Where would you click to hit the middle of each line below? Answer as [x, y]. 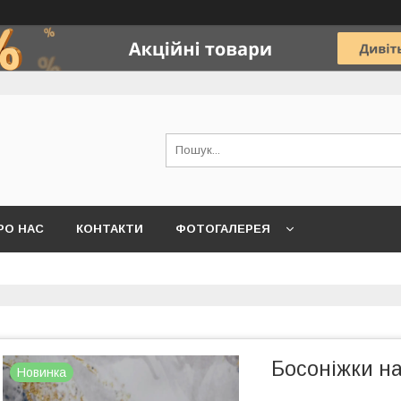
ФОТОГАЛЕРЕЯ [223, 229]
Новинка [42, 372]
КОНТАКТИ [110, 229]
